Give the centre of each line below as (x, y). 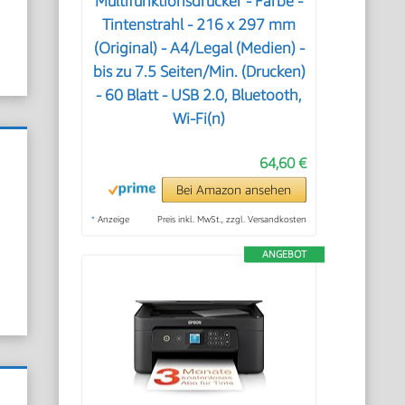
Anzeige (113, 219)
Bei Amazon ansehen (234, 189)
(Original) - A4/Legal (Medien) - (199, 48)
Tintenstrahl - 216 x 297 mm (199, 24)
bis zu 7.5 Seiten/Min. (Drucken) (199, 71)
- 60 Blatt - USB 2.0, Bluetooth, (199, 95)
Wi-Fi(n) (199, 118)
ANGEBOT (284, 254)
